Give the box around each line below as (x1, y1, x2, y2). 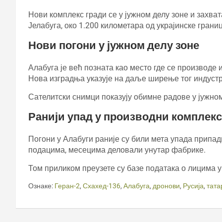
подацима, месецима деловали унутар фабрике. (28, 145, 206, 155)
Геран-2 (55, 182, 80, 190)
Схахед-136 (83, 182, 120, 190)
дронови (153, 182, 180, 190)
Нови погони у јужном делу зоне (28, 39, 199, 52)
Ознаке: (28, 182, 53, 190)
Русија (183, 182, 204, 190)
